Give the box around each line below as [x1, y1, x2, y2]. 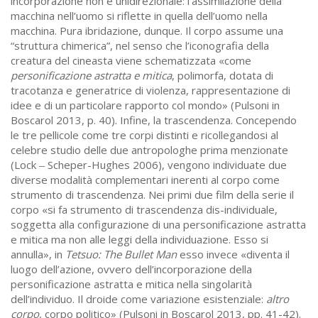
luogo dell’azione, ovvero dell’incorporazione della [11, 262, 252, 277]
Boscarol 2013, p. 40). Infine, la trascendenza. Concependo [11, 113, 297, 128]
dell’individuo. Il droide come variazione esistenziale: [11, 292, 266, 307]
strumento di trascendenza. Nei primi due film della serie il [11, 187, 294, 202]
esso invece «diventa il [177, 247, 290, 262]
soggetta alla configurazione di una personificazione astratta [11, 217, 306, 232]
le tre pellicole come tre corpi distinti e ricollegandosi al [11, 128, 278, 143]
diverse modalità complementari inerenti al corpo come [11, 172, 280, 187]
